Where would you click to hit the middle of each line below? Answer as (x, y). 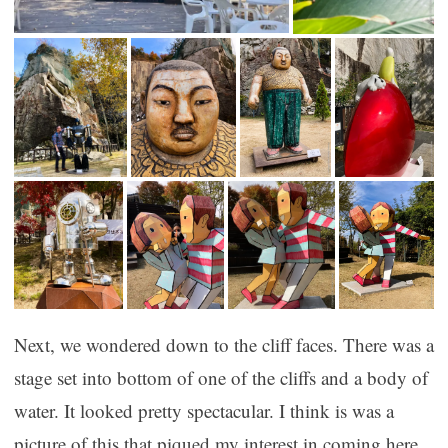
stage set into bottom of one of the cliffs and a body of (220, 378)
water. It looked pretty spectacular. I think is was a (203, 411)
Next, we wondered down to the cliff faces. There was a (223, 345)
